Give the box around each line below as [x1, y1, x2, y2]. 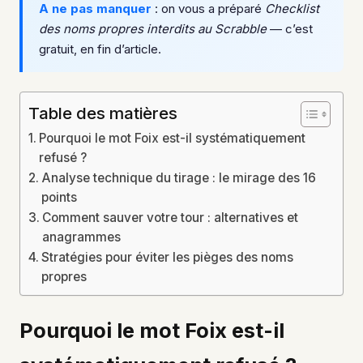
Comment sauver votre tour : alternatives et [42, 209, 299, 225]
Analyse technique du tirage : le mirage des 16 [41, 169, 317, 186]
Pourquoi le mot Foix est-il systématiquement [39, 130, 306, 146]
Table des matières [28, 102, 177, 123]
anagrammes [42, 228, 122, 245]
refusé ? [39, 149, 88, 165]
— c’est [267, 20, 313, 36]
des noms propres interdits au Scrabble [39, 20, 267, 36]
